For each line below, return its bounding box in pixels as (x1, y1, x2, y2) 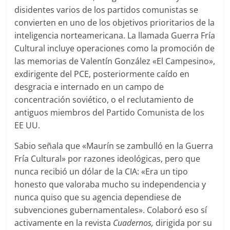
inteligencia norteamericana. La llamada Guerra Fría (14, 29, 216, 41)
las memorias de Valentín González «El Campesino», (14, 55, 216, 67)
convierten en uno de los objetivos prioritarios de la (14, 16, 215, 28)
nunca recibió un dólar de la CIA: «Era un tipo (14, 165, 188, 177)
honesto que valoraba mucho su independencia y (14, 178, 206, 190)
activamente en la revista (14, 217, 113, 228)
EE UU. (14, 119, 41, 131)
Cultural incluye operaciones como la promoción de (14, 42, 215, 54)
